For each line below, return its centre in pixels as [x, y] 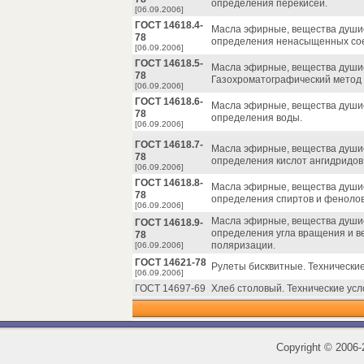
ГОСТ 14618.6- [169, 102]
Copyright [300, 347]
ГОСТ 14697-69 [170, 288]
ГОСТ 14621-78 [171, 262]
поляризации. [243, 245]
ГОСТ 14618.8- [169, 183]
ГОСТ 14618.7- [169, 145]
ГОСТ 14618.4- [169, 25]
